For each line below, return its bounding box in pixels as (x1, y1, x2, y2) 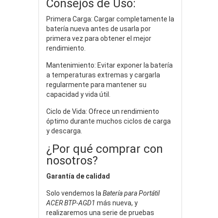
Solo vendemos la (46, 189, 103, 197)
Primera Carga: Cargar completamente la (46, 15, 174, 23)
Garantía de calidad (46, 172, 110, 180)
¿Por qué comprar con (46, 142, 163, 156)
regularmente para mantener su (46, 80, 146, 89)
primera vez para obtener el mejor (46, 34, 151, 42)
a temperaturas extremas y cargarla (46, 71, 160, 79)
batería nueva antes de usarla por (46, 24, 151, 33)
